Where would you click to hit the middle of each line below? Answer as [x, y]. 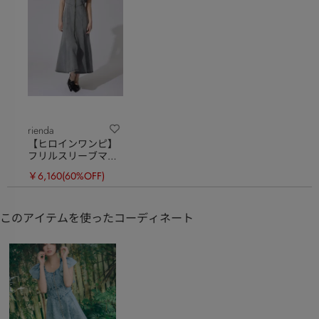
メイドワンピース [68, 168]
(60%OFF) [83, 176]
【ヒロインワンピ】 [73, 143]
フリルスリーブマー [73, 156]
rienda [41, 130]
